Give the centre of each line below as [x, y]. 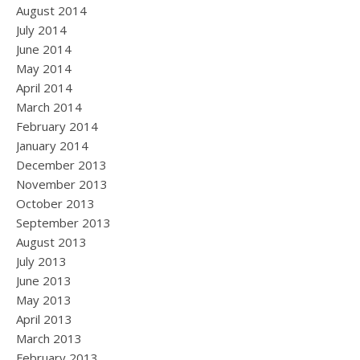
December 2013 [61, 165]
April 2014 [44, 88]
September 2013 [63, 223]
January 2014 [52, 145]
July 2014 [41, 30]
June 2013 [44, 280]
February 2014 [57, 126]
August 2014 [51, 10]
